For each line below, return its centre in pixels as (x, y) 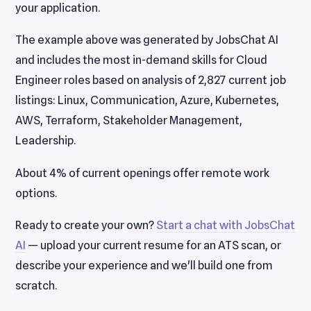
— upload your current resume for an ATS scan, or (154, 245)
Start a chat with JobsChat (226, 225)
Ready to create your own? (86, 225)
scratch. (36, 286)
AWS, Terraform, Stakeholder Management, (129, 120)
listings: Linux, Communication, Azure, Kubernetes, (148, 100)
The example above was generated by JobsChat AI (147, 40)
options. (36, 193)
